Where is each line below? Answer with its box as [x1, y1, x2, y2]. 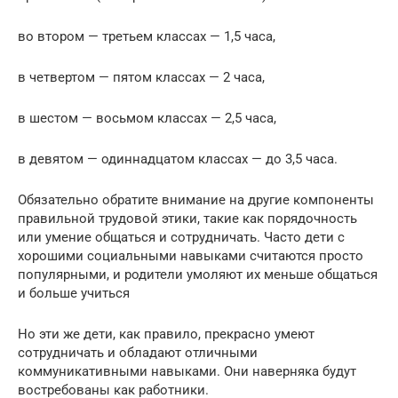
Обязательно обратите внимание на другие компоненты [18, 192, 374, 208]
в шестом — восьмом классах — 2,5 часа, [18, 110, 276, 126]
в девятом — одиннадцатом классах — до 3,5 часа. [18, 151, 338, 167]
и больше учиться [18, 285, 130, 301]
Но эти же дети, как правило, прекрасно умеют [18, 326, 314, 342]
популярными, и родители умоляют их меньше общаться [18, 267, 378, 283]
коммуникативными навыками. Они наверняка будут [18, 363, 356, 379]
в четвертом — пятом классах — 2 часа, [18, 69, 265, 85]
